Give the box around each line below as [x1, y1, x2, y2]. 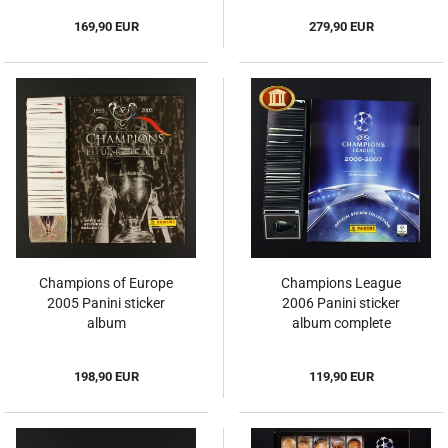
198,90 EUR [73, 369, 139, 385]
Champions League [281, 275, 401, 292]
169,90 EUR [73, 19, 139, 35]
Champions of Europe [39, 275, 173, 292]
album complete [291, 315, 391, 332]
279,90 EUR [308, 19, 374, 35]
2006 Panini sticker [282, 295, 400, 312]
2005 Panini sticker [47, 295, 165, 312]
